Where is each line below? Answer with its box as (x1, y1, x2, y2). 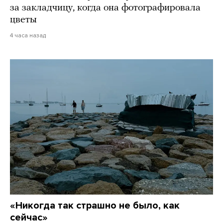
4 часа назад (10, 32, 46, 39)
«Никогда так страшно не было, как (10, 200, 180, 212)
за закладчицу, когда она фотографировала (10, 3, 201, 13)
